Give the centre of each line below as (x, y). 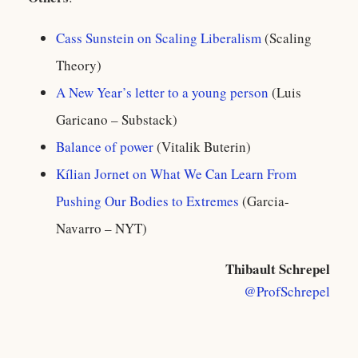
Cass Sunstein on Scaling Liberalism (159, 38)
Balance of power (105, 147)
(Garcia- (264, 201)
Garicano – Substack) (117, 120)
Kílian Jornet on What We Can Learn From (176, 174)
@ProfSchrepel (287, 292)
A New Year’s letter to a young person (162, 93)
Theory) (79, 66)
